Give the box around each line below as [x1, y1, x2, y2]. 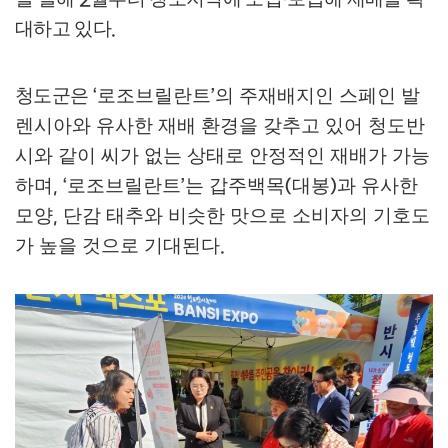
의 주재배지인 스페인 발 [214, 84, 420, 106]
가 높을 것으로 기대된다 [15, 234, 220, 256]
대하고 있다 [15, 17, 111, 39]
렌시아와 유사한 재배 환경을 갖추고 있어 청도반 [15, 114, 425, 136]
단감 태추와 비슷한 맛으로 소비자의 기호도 [63, 204, 430, 226]
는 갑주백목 [185, 174, 285, 196]
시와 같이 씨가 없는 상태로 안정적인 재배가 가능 [15, 144, 430, 166]
